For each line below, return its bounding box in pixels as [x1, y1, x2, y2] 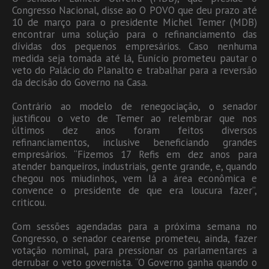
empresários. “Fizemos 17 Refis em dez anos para [12, 147, 257, 161]
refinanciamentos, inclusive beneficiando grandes [12, 135, 257, 149]
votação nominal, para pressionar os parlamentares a [12, 243, 257, 257]
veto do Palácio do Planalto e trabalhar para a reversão [12, 63, 257, 77]
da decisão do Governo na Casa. [12, 75, 148, 89]
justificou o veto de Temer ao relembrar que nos [12, 111, 257, 125]
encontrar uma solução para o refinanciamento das [12, 27, 257, 41]
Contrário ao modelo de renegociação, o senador [12, 99, 257, 113]
